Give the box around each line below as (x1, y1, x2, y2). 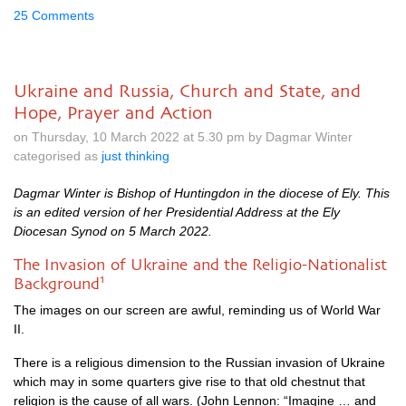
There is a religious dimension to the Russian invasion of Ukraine (14, 355, 385, 370)
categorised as (14, 149, 101, 163)
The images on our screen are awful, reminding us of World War (14, 303, 381, 317)
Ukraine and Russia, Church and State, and (14, 81, 361, 101)
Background (14, 275, 100, 293)
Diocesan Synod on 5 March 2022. (14, 224, 212, 238)
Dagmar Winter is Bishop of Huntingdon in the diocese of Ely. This (14, 186, 390, 200)
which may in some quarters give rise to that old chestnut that (14, 374, 365, 389)
